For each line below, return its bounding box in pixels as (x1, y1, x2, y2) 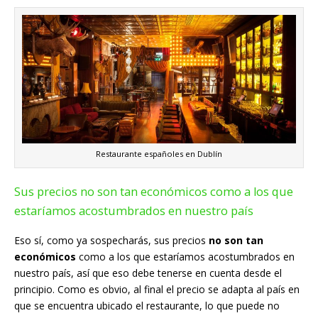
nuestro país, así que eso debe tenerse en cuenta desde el (14, 266, 282, 280)
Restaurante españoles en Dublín (96, 148, 222, 159)
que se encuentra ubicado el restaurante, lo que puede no (14, 299, 280, 313)
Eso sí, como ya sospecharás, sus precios (14, 234, 209, 248)
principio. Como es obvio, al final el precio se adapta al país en (14, 283, 300, 297)
